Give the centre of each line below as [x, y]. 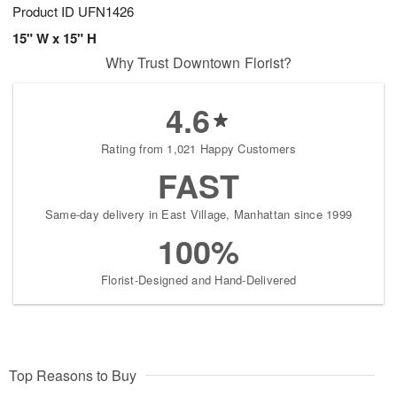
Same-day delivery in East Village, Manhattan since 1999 [198, 214]
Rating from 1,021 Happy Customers [198, 149]
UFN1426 [106, 12]
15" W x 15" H [54, 39]
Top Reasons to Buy [73, 376]
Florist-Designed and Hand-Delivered [198, 280]
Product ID [45, 12]
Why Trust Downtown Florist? [198, 63]
